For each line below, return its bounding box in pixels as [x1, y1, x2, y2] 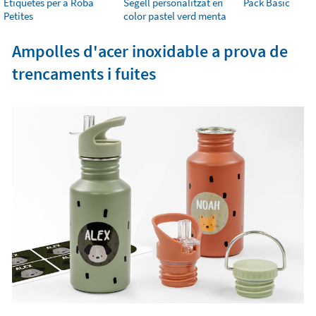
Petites [4, 9, 33, 23]
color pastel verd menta [123, 9, 226, 23]
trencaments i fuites [11, 63, 156, 85]
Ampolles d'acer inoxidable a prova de [11, 40, 288, 62]
